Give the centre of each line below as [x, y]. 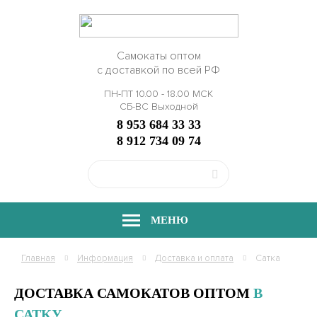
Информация [105, 258]
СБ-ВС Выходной [158, 106]
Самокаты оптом [158, 56]
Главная [38, 258]
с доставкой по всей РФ [158, 70]
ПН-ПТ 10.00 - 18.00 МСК [158, 94]
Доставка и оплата [194, 258]
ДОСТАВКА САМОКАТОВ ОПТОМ [134, 293]
